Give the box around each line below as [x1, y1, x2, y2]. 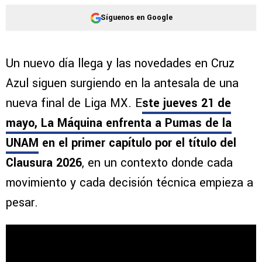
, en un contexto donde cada [82, 154, 233, 172]
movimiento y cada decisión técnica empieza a [6, 174, 253, 192]
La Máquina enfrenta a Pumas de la [41, 115, 232, 132]
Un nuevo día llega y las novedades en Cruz [6, 55, 235, 73]
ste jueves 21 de [142, 95, 231, 112]
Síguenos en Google [100, 12, 173, 23]
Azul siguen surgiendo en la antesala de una [6, 75, 239, 92]
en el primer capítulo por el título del [39, 135, 236, 152]
